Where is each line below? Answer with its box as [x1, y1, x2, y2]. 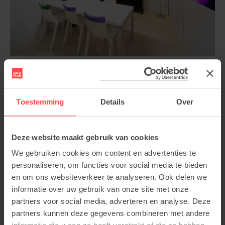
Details [100, 97, 125, 106]
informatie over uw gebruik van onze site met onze [12, 185, 189, 194]
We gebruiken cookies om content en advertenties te [12, 149, 196, 158]
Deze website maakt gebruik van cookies [12, 133, 159, 142]
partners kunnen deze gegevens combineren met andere [12, 209, 210, 218]
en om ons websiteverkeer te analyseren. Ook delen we [12, 173, 207, 182]
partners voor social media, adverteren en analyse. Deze [12, 197, 211, 206]
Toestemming [16, 97, 64, 106]
